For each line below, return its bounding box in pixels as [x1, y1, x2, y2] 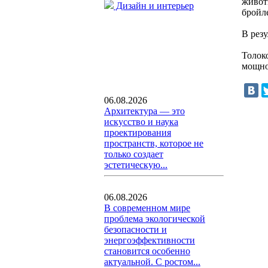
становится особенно [104, 246, 190, 256]
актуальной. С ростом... [104, 257, 200, 267]
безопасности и [104, 224, 167, 234]
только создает [104, 149, 163, 159]
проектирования [104, 127, 171, 138]
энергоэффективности [104, 235, 195, 245]
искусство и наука [104, 117, 178, 127]
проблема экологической [104, 214, 205, 224]
